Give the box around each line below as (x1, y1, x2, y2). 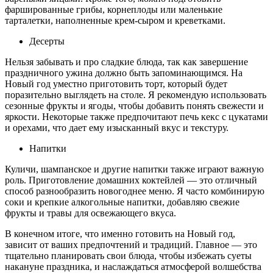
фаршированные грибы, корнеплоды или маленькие (5, 4, 222, 15)
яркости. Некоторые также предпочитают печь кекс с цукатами (5, 111, 268, 122)
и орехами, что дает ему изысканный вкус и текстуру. (5, 122, 229, 133)
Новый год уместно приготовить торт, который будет (5, 78, 227, 89)
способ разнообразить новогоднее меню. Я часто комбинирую (5, 185, 264, 196)
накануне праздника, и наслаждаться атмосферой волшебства (5, 261, 261, 272)
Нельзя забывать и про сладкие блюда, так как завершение (5, 56, 248, 67)
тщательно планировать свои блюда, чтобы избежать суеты (5, 250, 252, 261)
